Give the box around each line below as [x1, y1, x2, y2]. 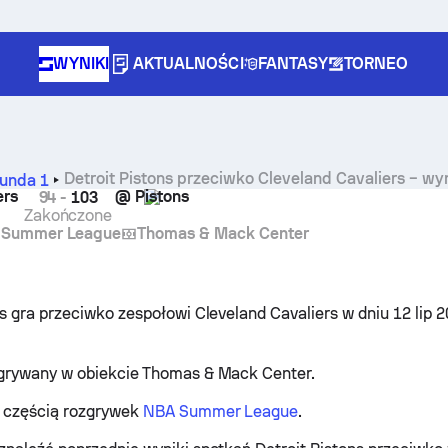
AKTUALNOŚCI [132, 54, 244, 73]
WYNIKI [53, 54, 109, 73]
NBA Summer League [142, 402, 299, 421]
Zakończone [23, 206, 113, 225]
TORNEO [344, 54, 409, 73]
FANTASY [257, 54, 329, 73]
